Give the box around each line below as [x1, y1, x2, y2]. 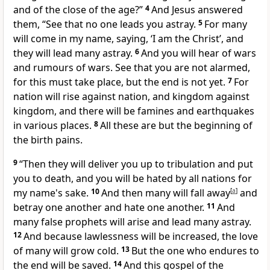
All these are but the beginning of [100, 119, 253, 133]
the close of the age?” [45, 3, 143, 17]
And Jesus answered [151, 3, 243, 17]
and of [13, 3, 45, 17]
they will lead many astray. [13, 46, 133, 60]
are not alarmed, [174, 61, 250, 75]
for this [13, 75, 49, 89]
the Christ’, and [175, 32, 243, 46]
